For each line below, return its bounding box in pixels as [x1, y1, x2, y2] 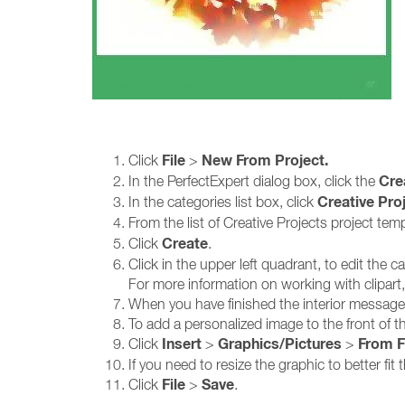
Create [162, 234, 208, 253]
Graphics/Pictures [218, 334, 342, 353]
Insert [162, 334, 202, 353]
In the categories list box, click [128, 193, 317, 210]
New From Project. [202, 151, 328, 170]
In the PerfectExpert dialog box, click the [128, 173, 379, 189]
